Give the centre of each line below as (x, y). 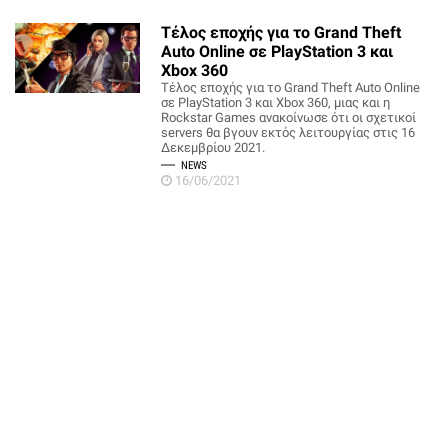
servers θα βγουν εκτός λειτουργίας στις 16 (288, 132)
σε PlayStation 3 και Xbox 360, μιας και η (276, 102)
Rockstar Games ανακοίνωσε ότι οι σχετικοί (289, 117)
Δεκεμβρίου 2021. (213, 147)
